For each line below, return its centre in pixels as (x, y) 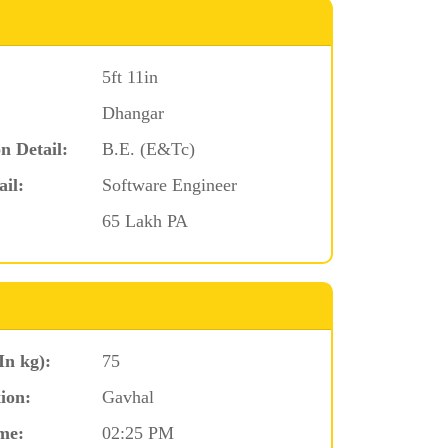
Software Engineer (169, 184)
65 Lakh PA (144, 220)
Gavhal (127, 396)
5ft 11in (129, 76)
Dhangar (132, 112)
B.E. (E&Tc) (148, 148)
